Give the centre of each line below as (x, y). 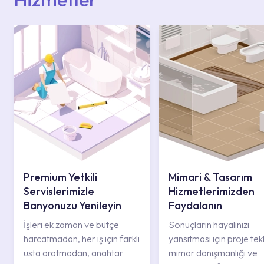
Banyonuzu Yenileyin (72, 205)
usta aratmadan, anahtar (73, 253)
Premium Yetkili (60, 177)
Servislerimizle (59, 191)
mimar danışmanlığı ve (213, 253)
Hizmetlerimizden (212, 191)
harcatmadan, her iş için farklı (82, 239)
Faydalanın (195, 205)
